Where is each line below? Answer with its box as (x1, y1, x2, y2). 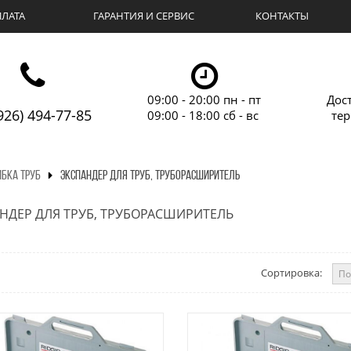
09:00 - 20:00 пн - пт (147, 92, 261, 107)
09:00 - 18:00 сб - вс (147, 107, 259, 123)
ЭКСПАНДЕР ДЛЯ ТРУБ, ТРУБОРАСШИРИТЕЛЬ (60, 169, 240, 183)
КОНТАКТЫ (255, 9, 309, 23)
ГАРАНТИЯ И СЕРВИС (93, 9, 195, 23)
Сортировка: (261, 266, 322, 280)
